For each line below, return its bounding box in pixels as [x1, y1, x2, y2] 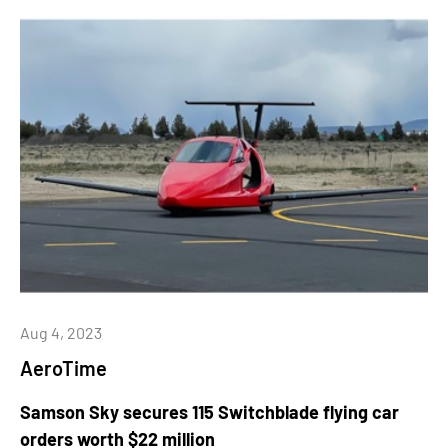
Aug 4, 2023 [20, 323, 102, 343]
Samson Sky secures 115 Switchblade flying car [20, 401, 399, 424]
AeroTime [20, 356, 107, 381]
